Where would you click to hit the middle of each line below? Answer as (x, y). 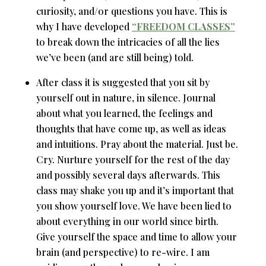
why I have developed (84, 26)
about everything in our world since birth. (127, 221)
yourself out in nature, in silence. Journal (126, 97)
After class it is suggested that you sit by (123, 82)
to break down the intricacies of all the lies (128, 42)
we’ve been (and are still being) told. (115, 57)
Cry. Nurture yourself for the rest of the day (133, 159)
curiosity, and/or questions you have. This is (132, 11)
